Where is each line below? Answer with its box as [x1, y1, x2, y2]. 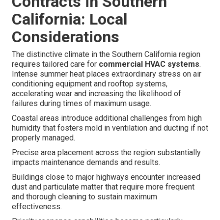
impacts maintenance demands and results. [12, 158, 160, 167]
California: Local [12, 10, 127, 29]
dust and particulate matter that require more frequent [12, 182, 194, 192]
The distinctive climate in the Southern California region [12, 50, 200, 59]
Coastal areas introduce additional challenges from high [12, 113, 202, 123]
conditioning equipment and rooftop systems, [12, 79, 167, 89]
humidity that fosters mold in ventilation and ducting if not [12, 123, 208, 133]
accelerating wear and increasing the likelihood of [12, 89, 181, 99]
